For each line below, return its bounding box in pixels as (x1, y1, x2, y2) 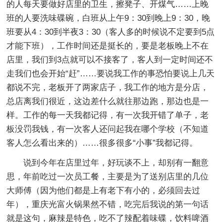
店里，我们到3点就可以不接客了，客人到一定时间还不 (6, 55, 214, 64)
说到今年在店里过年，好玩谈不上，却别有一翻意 (23, 158, 209, 167)
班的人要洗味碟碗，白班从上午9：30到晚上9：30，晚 (6, 13, 211, 23)
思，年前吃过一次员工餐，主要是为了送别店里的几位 (6, 171, 209, 181)
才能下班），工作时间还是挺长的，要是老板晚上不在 (6, 41, 209, 51)
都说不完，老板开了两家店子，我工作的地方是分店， (6, 82, 209, 92)
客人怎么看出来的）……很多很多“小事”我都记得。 (6, 138, 198, 148)
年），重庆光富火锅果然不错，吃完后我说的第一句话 (6, 199, 209, 209)
